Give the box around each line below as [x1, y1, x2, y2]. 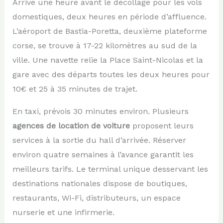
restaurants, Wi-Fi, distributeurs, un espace [12, 193, 181, 203]
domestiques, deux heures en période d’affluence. [12, 11, 207, 21]
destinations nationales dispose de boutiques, [12, 178, 187, 188]
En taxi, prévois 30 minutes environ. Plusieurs [12, 106, 189, 116]
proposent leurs [129, 120, 194, 130]
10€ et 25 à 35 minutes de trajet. [12, 84, 137, 94]
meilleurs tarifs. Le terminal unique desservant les [12, 164, 208, 174]
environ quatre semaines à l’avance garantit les [12, 149, 194, 159]
